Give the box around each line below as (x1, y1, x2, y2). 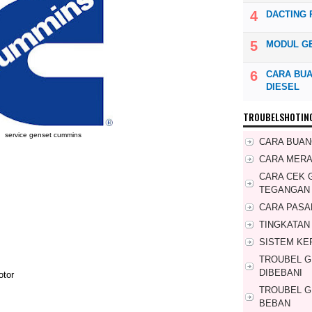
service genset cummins (4, 130, 81, 139)
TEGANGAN (259, 185, 310, 196)
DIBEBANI (259, 267, 302, 279)
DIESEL (266, 81, 299, 93)
